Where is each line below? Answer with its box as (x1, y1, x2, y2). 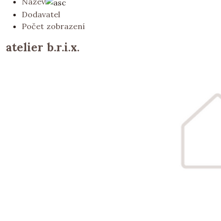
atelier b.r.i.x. (6, 39, 79, 54)
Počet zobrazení (22, 21, 85, 31)
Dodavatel (22, 9, 60, 19)
